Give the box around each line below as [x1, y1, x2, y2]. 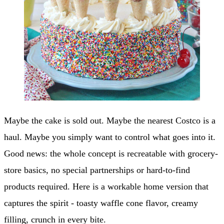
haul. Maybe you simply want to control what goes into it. [4, 132, 215, 142]
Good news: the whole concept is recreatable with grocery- [4, 148, 218, 159]
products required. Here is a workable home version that [4, 181, 208, 192]
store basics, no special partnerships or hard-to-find [4, 165, 190, 175]
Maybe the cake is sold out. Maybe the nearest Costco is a [4, 115, 215, 126]
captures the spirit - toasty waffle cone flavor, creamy [4, 198, 198, 208]
